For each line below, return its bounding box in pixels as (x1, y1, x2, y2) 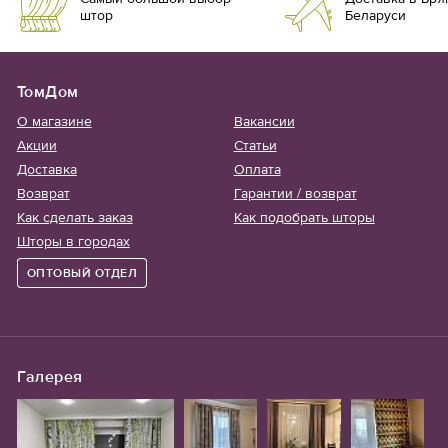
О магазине (16, 113, 92, 131)
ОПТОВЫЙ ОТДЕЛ (26, 266, 138, 281)
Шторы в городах (16, 233, 130, 251)
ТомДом (16, 82, 79, 102)
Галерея (17, 367, 83, 387)
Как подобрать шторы (233, 209, 375, 227)
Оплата (233, 161, 281, 179)
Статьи (233, 137, 277, 155)
